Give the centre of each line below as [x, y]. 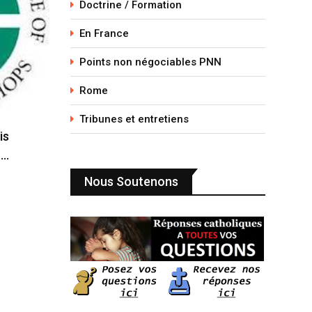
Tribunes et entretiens [134, 119]
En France [104, 33]
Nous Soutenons [131, 181]
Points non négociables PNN [150, 62]
